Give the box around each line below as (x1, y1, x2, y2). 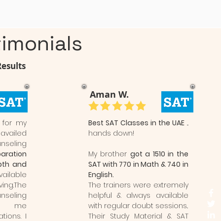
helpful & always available (88, 190, 188, 200)
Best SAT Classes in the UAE (88, 118, 184, 128)
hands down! (88, 128, 134, 138)
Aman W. (89, 88, 129, 101)
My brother (88, 149, 130, 159)
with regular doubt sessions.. (88, 201, 188, 211)
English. (88, 170, 114, 180)
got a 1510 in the (130, 149, 188, 159)
